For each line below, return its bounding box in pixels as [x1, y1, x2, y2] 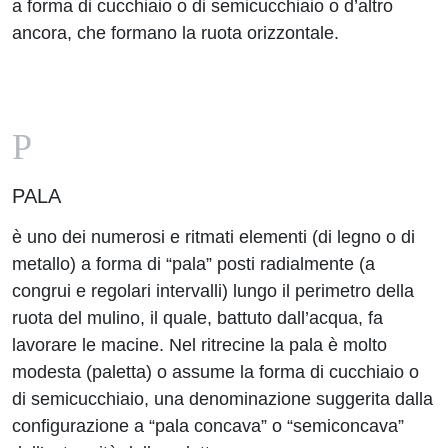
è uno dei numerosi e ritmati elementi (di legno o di [12, 227, 415, 247]
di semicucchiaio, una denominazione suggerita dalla [12, 389, 433, 409]
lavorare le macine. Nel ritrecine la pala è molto [12, 335, 387, 355]
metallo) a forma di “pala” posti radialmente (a [12, 254, 375, 274]
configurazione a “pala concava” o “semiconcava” [12, 416, 404, 436]
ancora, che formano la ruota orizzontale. [12, 23, 339, 43]
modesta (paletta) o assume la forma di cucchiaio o [12, 362, 419, 382]
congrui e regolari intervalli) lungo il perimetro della [12, 281, 414, 301]
